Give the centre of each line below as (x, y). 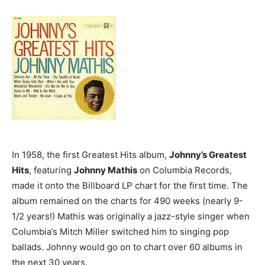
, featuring (51, 170)
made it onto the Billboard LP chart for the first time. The (130, 186)
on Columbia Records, (185, 170)
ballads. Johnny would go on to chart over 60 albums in (127, 247)
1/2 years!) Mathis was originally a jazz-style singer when (131, 216)
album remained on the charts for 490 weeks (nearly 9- (127, 201)
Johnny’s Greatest (208, 155)
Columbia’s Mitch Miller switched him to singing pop (120, 232)
